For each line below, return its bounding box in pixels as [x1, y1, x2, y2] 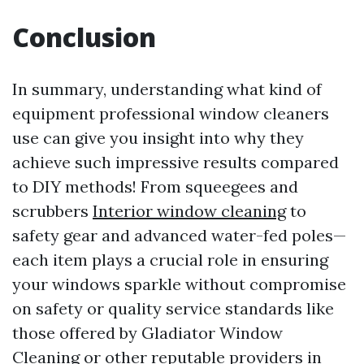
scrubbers [12, 201, 93, 221]
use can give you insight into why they [12, 128, 304, 148]
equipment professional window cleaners [12, 103, 329, 123]
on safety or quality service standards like [12, 298, 334, 318]
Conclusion [12, 19, 156, 54]
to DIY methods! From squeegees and [12, 176, 298, 197]
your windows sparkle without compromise [12, 274, 346, 294]
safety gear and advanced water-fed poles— [12, 225, 346, 245]
